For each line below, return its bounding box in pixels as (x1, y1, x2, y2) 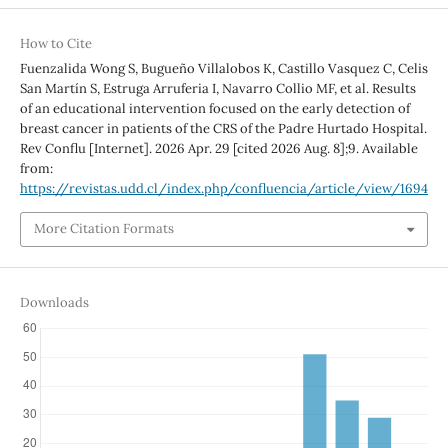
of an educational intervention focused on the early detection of (19, 99, 410, 117)
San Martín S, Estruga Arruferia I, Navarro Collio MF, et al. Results (19, 79, 416, 97)
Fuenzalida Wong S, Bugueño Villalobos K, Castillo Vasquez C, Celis (19, 59, 428, 77)
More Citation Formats (33, 220, 174, 238)
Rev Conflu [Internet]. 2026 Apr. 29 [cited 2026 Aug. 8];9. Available (19, 139, 418, 157)
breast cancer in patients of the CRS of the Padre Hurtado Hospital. (19, 119, 427, 137)
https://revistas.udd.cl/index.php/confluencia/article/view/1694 (19, 179, 428, 197)
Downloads (19, 293, 89, 311)
